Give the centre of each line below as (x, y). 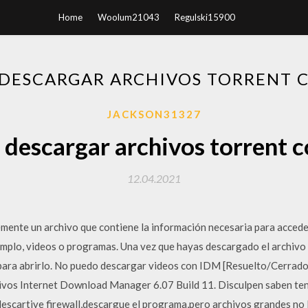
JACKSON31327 (154, 114)
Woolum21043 (128, 17)
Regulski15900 (205, 17)
